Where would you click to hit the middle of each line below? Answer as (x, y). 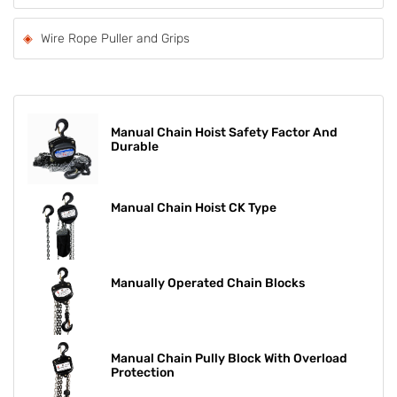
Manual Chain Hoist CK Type (194, 207)
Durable (135, 146)
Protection (143, 372)
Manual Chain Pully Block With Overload (229, 358)
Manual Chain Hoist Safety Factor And (224, 132)
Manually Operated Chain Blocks (208, 283)
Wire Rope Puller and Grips (115, 38)
